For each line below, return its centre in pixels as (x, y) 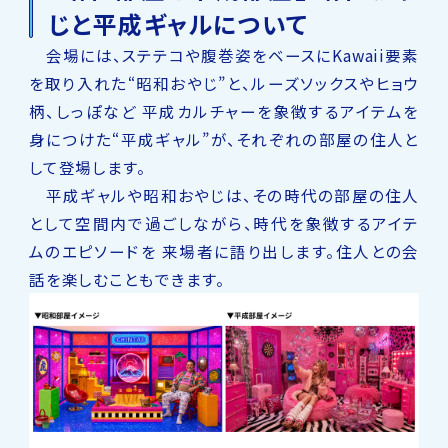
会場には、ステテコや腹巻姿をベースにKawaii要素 (224, 54)
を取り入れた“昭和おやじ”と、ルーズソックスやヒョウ (224, 82)
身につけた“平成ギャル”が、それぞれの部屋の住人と (224, 138)
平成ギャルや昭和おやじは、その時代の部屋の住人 (224, 194)
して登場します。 (87, 166)
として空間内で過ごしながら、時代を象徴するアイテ (224, 222)
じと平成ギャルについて (178, 23)
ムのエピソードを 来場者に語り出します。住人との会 (224, 250)
